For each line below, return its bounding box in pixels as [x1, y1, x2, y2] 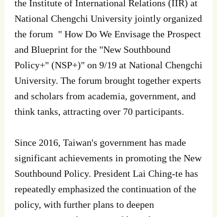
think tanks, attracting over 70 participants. [15, 106, 184, 117]
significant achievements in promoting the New [15, 152, 201, 163]
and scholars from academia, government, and [15, 90, 196, 101]
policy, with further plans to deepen [15, 199, 154, 210]
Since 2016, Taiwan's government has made [15, 137, 186, 148]
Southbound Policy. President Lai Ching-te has [15, 168, 198, 179]
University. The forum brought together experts [15, 75, 201, 86]
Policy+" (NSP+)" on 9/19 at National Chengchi [15, 59, 202, 70]
